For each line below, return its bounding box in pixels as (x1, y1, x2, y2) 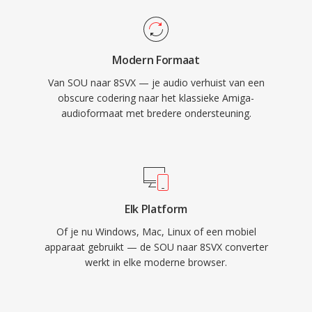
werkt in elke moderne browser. (85, 256, 227, 269)
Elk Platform (124, 201, 188, 217)
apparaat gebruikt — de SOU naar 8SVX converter (44, 240, 268, 253)
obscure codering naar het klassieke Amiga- (58, 91, 254, 104)
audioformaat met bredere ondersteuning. (61, 107, 251, 120)
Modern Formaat (112, 52, 200, 68)
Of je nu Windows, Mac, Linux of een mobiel (56, 225, 256, 238)
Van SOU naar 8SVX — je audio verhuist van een (47, 76, 265, 89)
